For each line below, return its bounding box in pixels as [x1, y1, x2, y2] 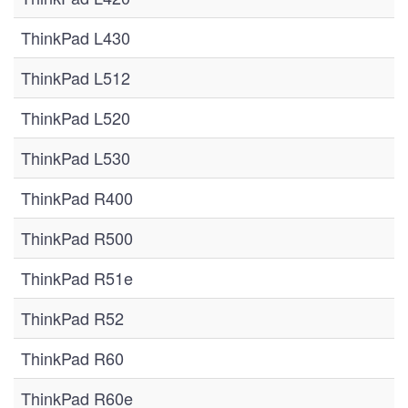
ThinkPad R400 [21, 186, 133, 209]
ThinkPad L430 [21, 25, 130, 49]
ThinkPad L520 [21, 106, 130, 129]
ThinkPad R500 [21, 226, 133, 250]
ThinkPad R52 [21, 306, 124, 330]
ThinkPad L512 [21, 66, 130, 89]
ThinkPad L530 [21, 146, 130, 169]
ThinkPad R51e [21, 266, 133, 290]
